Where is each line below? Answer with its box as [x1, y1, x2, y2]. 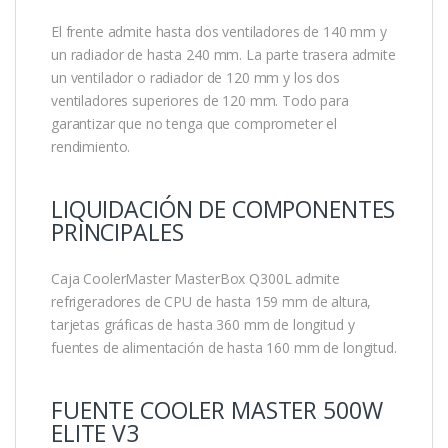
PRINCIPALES [51, 216, 184, 249]
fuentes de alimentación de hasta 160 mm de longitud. [51, 338, 397, 358]
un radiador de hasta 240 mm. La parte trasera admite [51, 45, 396, 65]
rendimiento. [51, 137, 131, 157]
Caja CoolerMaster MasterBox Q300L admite [51, 269, 340, 289]
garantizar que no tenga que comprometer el [51, 114, 338, 134]
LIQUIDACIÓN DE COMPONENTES [51, 193, 396, 226]
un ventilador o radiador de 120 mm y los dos [51, 68, 340, 88]
